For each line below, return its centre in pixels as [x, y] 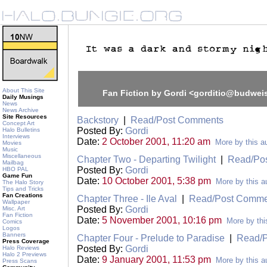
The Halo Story [23, 182]
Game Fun [17, 176]
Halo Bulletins [21, 130]
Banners [14, 235]
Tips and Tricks [23, 189]
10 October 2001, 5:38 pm [156, 181]
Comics [12, 221]
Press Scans [20, 261]
